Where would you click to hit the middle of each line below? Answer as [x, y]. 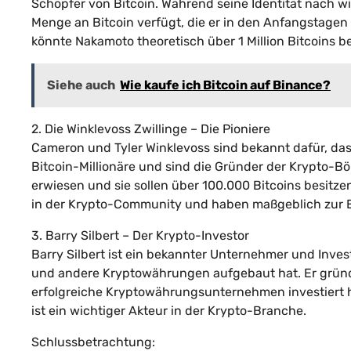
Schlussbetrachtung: [93, 342]
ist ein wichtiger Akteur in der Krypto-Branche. [169, 310]
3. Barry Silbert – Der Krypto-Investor [140, 235]
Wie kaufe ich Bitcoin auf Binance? [225, 85]
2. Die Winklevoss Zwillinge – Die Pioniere [151, 128]
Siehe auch [81, 85]
